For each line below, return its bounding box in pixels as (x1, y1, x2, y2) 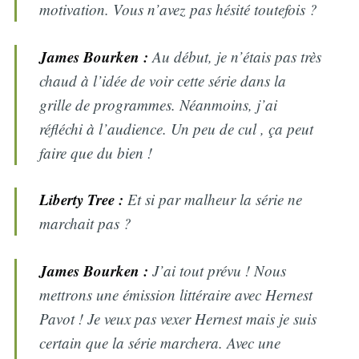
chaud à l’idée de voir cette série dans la (39, 70, 287, 91)
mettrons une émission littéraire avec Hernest (39, 284, 313, 305)
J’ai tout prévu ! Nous (148, 260, 287, 280)
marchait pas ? (39, 213, 132, 234)
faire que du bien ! (39, 142, 153, 163)
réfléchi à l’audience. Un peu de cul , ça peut (39, 118, 314, 139)
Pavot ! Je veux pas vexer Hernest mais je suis (39, 308, 317, 329)
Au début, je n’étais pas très (148, 46, 322, 67)
